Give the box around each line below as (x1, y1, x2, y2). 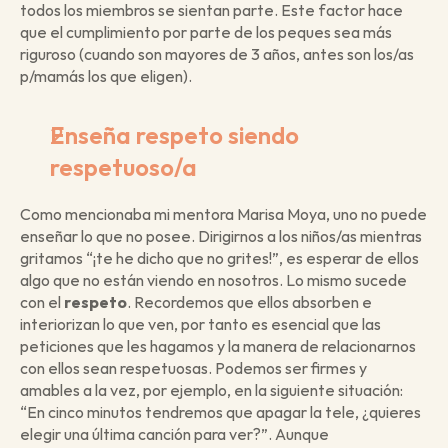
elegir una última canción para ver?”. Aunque (20, 424, 329, 444)
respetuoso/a (50, 152, 197, 182)
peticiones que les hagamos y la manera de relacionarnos (20, 336, 416, 356)
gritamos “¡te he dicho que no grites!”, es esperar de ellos (20, 248, 419, 268)
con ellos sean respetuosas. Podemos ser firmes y (20, 358, 367, 378)
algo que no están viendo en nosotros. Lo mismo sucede (20, 270, 407, 290)
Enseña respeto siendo (50, 120, 299, 150)
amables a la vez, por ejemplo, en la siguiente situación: (20, 380, 403, 400)
